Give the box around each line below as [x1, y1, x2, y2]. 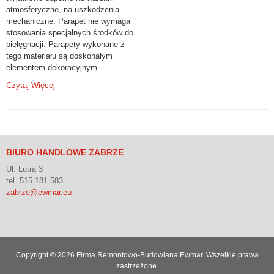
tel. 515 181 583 [6, 176, 63, 185]
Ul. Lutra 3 [6, 165, 43, 174]
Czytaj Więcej [6, 81, 55, 90]
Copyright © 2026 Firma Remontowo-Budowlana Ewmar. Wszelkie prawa [15, 251, 259, 259]
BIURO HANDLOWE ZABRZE [6, 147, 124, 157]
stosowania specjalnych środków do [6, 28, 133, 37]
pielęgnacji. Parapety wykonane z [6, 40, 125, 49]
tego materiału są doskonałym [6, 51, 113, 61]
